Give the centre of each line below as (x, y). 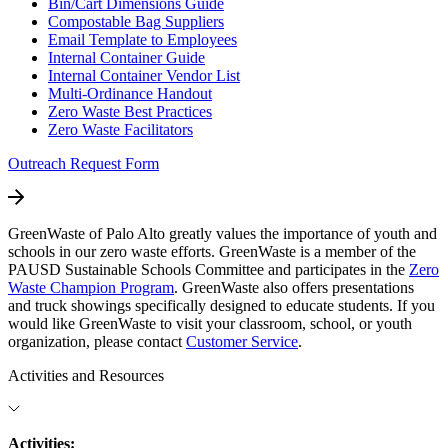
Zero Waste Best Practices (130, 112)
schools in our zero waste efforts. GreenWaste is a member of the (212, 252)
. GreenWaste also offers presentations (294, 288)
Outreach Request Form (83, 164)
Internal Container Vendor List (144, 76)
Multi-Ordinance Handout (130, 94)
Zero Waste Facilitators (120, 130)
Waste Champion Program (91, 288)
